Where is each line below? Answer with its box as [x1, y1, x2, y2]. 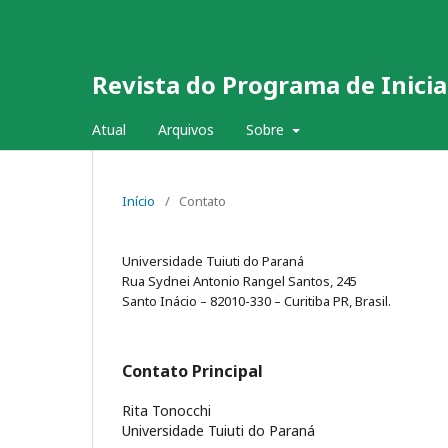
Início [122, 192, 155, 210]
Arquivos [158, 120, 214, 139]
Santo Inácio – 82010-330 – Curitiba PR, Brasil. [122, 292, 391, 310]
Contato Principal [122, 360, 263, 382]
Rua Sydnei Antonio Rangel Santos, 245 [122, 272, 357, 290]
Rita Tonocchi [122, 401, 211, 420]
